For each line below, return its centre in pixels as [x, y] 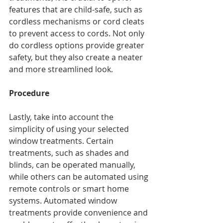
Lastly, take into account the [62, 117]
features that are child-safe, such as [77, 10]
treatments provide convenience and [79, 213]
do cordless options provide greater [78, 46]
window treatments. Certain [62, 141]
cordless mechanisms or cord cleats [78, 22]
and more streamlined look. [61, 69]
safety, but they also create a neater [77, 57]
